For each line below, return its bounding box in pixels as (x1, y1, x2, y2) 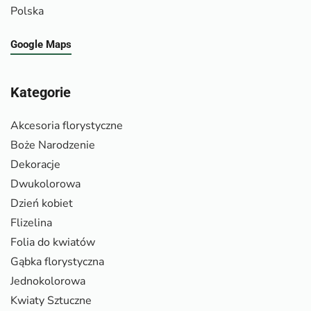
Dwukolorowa (10, 176, 81, 192)
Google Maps (10, 37, 72, 51)
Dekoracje (10, 156, 60, 172)
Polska (10, 3, 44, 19)
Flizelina (10, 215, 52, 230)
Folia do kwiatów (10, 234, 95, 250)
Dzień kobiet (10, 195, 73, 211)
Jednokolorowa (10, 273, 85, 289)
